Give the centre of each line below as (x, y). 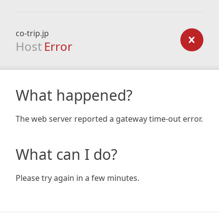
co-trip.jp (32, 33)
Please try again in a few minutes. (77, 178)
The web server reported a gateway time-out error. (109, 119)
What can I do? (66, 154)
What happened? (74, 95)
